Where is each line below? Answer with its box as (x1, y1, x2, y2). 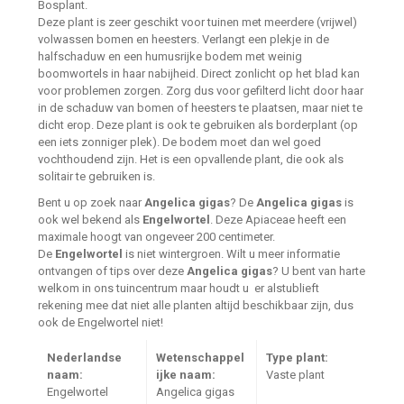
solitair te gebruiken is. (38, 170, 155, 184)
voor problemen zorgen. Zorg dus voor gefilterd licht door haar (38, 84, 363, 98)
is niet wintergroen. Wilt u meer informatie (125, 247, 340, 262)
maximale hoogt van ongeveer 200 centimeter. (38, 230, 275, 244)
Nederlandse (47, 351, 122, 365)
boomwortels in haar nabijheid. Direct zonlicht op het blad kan (38, 67, 360, 81)
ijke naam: (156, 368, 216, 382)
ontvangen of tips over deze (38, 264, 187, 279)
